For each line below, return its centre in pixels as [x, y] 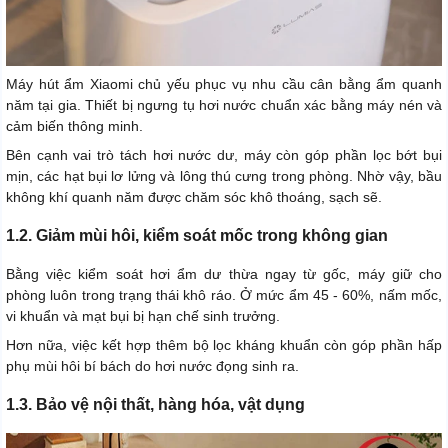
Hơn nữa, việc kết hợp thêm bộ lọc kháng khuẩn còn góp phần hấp [224, 345]
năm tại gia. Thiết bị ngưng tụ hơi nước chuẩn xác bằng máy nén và [224, 105]
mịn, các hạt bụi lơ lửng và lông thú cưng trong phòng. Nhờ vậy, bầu [224, 176]
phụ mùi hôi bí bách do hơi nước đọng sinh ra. [152, 366]
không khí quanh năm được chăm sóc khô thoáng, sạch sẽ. [194, 197]
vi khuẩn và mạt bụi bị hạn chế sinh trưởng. [143, 316]
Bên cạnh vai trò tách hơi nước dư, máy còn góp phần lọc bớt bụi [224, 155]
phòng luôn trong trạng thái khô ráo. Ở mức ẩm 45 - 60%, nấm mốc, [224, 295]
